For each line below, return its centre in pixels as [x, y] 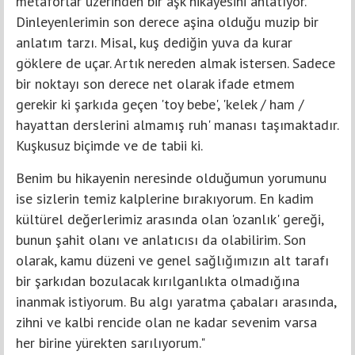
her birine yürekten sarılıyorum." [111, 342]
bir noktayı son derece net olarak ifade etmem [155, 83]
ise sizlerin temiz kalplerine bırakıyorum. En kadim [165, 198]
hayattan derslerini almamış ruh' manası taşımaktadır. [177, 124]
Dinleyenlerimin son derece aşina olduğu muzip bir [167, 21]
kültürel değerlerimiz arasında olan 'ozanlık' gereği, [170, 219]
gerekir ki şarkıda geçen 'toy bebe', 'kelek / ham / [160, 104]
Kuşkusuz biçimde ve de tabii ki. [109, 145]
